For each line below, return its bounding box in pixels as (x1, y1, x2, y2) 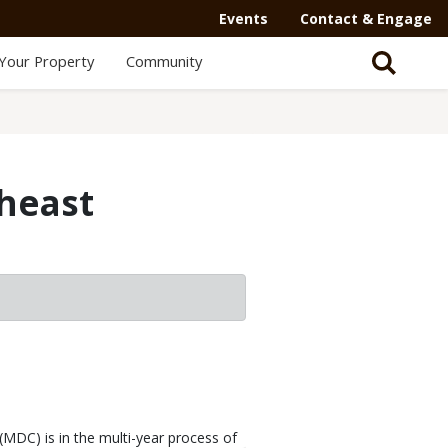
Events (219, 9, 268, 28)
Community (125, 51, 202, 71)
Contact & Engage (300, 9, 432, 28)
